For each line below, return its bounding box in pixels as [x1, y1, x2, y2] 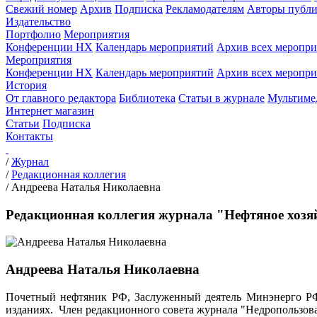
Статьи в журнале [178, 92, 265, 104]
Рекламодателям [166, 3, 244, 15]
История [6, 79, 47, 91]
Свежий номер [6, 3, 77, 15]
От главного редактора [6, 92, 116, 104]
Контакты [6, 130, 53, 142]
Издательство [6, 16, 71, 28]
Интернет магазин [6, 105, 94, 117]
